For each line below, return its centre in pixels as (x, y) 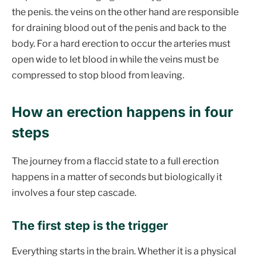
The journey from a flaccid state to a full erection (115, 161)
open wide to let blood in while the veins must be (115, 60)
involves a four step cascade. (74, 193)
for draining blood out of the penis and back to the (119, 28)
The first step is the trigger (90, 226)
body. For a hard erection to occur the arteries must (121, 44)
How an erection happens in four (123, 112)
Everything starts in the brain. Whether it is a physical (124, 251)
